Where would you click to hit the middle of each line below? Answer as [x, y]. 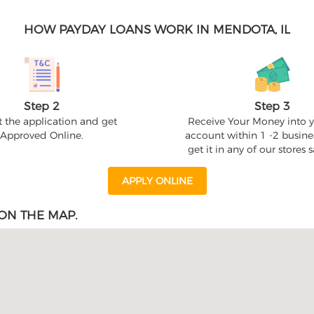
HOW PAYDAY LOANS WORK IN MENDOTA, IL [157, 29]
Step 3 [272, 106]
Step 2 [42, 106]
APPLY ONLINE [157, 181]
